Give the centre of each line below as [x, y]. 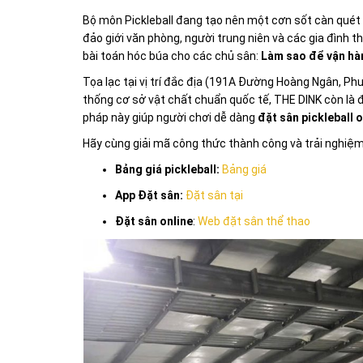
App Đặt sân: [149, 196]
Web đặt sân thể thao [254, 222]
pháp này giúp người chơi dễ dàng [170, 118]
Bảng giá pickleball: [167, 170]
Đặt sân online [154, 222]
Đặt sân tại [214, 196]
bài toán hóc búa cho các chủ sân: [172, 56]
